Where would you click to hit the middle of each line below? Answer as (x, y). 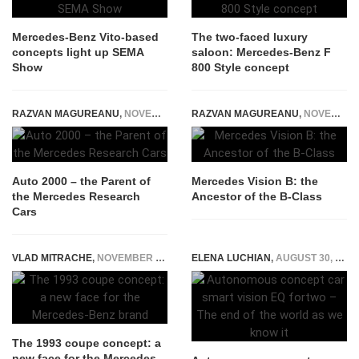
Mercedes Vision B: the (255, 181)
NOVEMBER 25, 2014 (317, 113)
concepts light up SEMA (78, 52)
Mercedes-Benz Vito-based (85, 36)
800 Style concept (240, 67)
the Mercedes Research (76, 196)
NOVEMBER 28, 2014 (138, 113)
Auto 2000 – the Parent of (81, 181)
